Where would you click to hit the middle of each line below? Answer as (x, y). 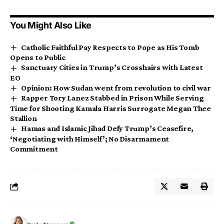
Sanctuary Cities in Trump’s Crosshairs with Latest (112, 67)
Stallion (23, 118)
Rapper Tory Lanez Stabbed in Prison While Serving (112, 98)
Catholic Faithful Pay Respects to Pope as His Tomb (110, 47)
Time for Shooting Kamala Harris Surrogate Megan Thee (111, 108)
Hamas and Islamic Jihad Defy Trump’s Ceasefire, (107, 128)
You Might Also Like (51, 25)
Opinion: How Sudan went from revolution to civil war (116, 87)
